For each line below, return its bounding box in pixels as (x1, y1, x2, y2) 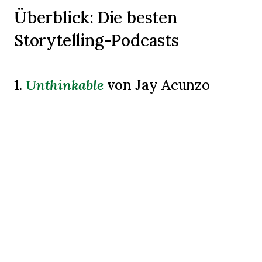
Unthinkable (25, 75, 104, 95)
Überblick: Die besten (14, 6, 177, 28)
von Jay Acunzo (103, 75, 211, 94)
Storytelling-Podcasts (14, 29, 179, 51)
